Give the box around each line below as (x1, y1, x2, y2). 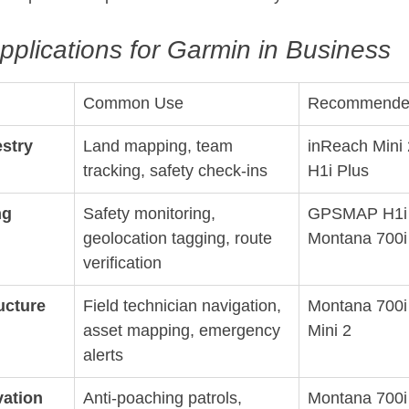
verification (83, 254, 162, 273)
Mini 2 (308, 321, 351, 341)
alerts (83, 346, 123, 365)
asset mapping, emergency (83, 321, 285, 341)
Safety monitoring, (83, 204, 220, 224)
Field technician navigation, (83, 297, 286, 316)
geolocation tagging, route (83, 229, 277, 248)
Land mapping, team (83, 137, 237, 156)
